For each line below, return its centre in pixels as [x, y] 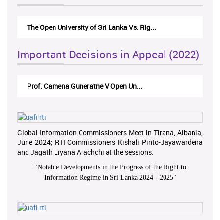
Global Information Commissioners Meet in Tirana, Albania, [110, 132]
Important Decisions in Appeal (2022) [108, 54]
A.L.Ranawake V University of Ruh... [82, 86]
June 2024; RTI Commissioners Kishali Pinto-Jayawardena [110, 142]
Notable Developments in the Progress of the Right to [111, 167]
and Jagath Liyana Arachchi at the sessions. [85, 152]
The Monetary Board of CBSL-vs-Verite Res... [95, 27]
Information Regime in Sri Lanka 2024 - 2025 [109, 177]
